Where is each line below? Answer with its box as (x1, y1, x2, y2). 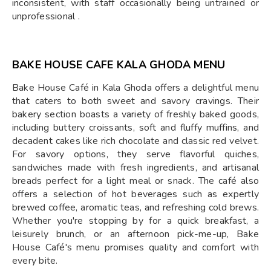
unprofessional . (12, 10, 83, 23)
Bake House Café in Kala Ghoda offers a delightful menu (12, 81, 259, 94)
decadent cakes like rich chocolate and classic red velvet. (12, 134, 259, 148)
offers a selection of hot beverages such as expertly (12, 188, 259, 201)
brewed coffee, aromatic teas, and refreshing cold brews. (12, 201, 259, 214)
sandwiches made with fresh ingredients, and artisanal (12, 161, 259, 174)
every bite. (12, 254, 58, 267)
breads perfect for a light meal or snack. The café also (12, 174, 259, 188)
